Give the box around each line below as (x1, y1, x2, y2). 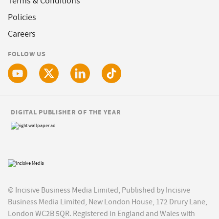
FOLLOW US (8, 49, 46, 59)
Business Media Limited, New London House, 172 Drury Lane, (8, 197, 207, 207)
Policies (8, 12, 36, 23)
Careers (8, 28, 36, 40)
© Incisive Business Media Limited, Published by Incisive (8, 185, 190, 195)
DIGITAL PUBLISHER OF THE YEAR (11, 107, 121, 117)
